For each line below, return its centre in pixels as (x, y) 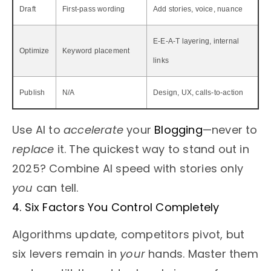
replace (33, 149)
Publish (32, 93)
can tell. (56, 188)
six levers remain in (66, 253)
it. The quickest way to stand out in (152, 149)
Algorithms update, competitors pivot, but (129, 234)
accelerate (93, 130)
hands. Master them (202, 253)
